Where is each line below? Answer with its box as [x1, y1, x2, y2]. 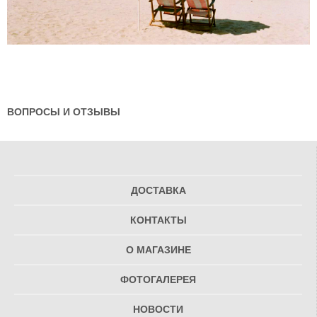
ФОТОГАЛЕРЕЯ [120, 275, 196, 286]
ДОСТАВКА [130, 185, 186, 197]
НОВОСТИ [133, 304, 183, 316]
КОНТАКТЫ [129, 215, 187, 226]
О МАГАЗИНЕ [125, 245, 191, 256]
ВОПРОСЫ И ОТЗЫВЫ [7, 105, 120, 117]
